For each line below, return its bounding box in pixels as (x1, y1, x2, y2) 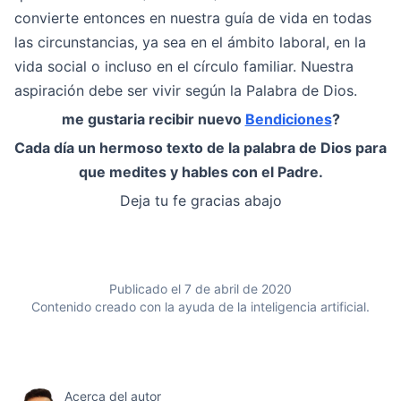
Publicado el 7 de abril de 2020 (109, 281, 292, 296)
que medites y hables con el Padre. (78, 163, 323, 181)
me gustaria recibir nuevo (61, 110, 245, 128)
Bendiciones (244, 110, 332, 128)
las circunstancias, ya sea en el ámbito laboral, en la (14, 33, 366, 51)
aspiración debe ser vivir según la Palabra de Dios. (14, 81, 357, 99)
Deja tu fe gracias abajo (119, 192, 282, 209)
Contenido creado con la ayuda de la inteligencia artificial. (31, 299, 370, 314)
